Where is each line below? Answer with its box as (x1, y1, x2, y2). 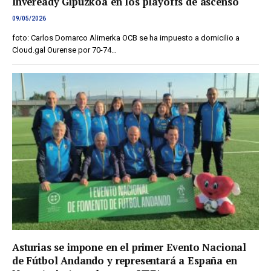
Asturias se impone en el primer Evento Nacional (12, 241, 247, 255)
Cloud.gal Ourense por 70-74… (12, 45, 117, 55)
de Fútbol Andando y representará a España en (12, 254, 237, 268)
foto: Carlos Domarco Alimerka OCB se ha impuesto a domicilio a (12, 33, 240, 43)
